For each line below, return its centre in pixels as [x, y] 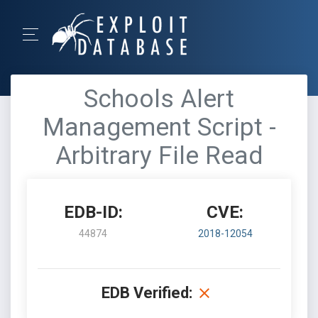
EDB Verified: [147, 293]
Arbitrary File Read [159, 156]
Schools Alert [159, 99]
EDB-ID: [93, 212]
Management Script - [159, 127]
